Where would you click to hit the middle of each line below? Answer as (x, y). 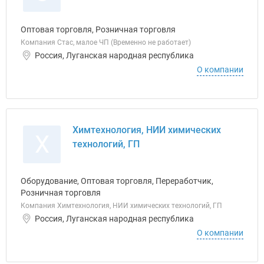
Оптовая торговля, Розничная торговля (98, 29)
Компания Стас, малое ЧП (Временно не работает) (106, 42)
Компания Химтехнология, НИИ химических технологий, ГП (121, 206)
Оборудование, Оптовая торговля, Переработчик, (117, 181)
